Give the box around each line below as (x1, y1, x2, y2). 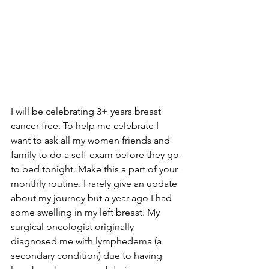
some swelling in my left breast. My (11, 207, 162, 218)
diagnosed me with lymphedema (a (11, 235, 164, 247)
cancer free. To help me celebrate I (11, 120, 161, 131)
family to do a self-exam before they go (11, 149, 181, 160)
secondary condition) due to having (11, 250, 165, 261)
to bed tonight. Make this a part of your (11, 163, 180, 175)
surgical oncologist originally (11, 221, 136, 232)
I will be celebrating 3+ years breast (11, 106, 163, 117)
